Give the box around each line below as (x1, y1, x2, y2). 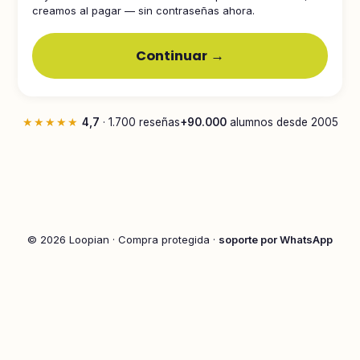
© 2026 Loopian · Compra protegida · (27, 233, 219, 246)
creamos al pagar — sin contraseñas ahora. (32, 4, 255, 17)
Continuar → (136, 47, 224, 65)
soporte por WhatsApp (219, 233, 333, 246)
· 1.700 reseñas (99, 116, 180, 129)
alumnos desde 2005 (226, 116, 338, 129)
